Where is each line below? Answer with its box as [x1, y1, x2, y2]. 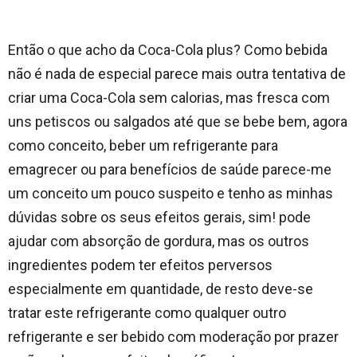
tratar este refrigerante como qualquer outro [8, 304, 286, 322]
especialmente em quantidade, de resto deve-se [8, 280, 313, 298]
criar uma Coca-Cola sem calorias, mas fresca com [8, 89, 330, 107]
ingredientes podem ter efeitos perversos [8, 257, 273, 274]
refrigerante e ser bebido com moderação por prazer [8, 328, 339, 346]
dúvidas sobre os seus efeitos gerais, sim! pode [8, 209, 311, 226]
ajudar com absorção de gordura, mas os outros [8, 233, 309, 250]
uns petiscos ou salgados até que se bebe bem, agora [8, 113, 347, 131]
